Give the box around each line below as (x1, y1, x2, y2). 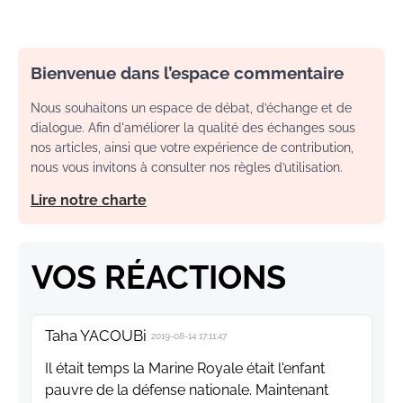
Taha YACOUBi (45, 327, 147, 345)
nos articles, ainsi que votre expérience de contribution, (31, 140, 354, 156)
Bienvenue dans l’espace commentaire (31, 63, 344, 84)
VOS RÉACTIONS (31, 258, 286, 297)
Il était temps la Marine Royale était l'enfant (45, 360, 325, 378)
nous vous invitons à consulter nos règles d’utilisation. (31, 160, 343, 175)
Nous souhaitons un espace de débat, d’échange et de (31, 101, 352, 116)
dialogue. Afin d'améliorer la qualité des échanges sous (31, 121, 355, 136)
